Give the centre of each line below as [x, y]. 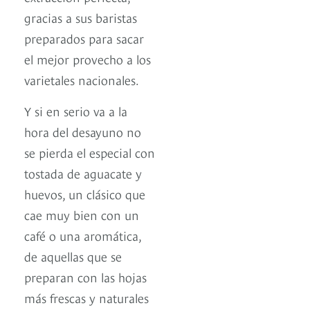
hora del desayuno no [83, 131]
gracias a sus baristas [81, 17]
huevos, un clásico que [85, 193]
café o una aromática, [83, 235]
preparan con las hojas [85, 276]
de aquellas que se [73, 255]
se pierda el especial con [90, 152]
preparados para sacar [84, 37]
